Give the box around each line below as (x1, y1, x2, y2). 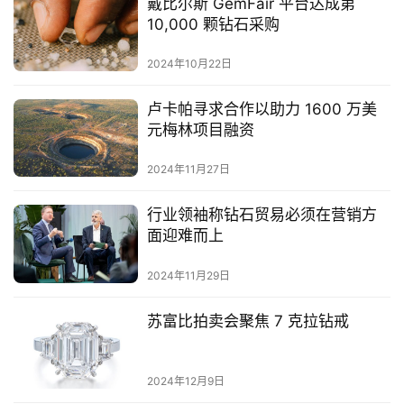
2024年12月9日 (146, 373, 225, 388)
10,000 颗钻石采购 (146, 15, 280, 34)
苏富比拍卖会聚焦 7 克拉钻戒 (146, 311, 349, 330)
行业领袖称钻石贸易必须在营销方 (146, 206, 377, 225)
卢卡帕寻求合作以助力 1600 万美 (146, 100, 377, 119)
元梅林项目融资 (146, 121, 254, 140)
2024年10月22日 (146, 57, 232, 71)
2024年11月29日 (146, 268, 230, 282)
